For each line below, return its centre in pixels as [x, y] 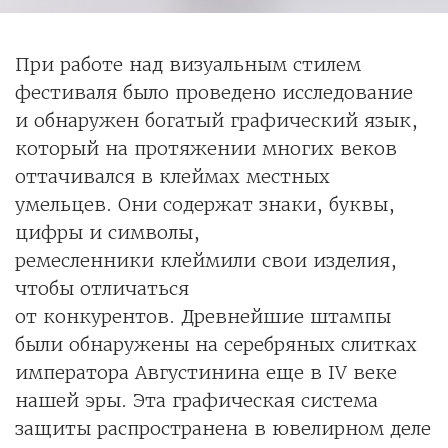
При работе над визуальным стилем [188, 65]
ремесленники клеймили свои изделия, [206, 261]
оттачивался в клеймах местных [172, 177]
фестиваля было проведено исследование [214, 93]
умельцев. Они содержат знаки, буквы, [205, 205]
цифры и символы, [107, 233]
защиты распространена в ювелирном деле [223, 429]
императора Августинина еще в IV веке [206, 373]
